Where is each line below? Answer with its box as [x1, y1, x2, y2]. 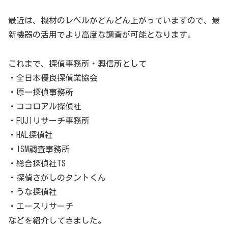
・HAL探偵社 [8, 131, 53, 139]
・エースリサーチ [8, 202, 73, 211]
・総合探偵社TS [8, 159, 66, 168]
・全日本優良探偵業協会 [8, 74, 98, 82]
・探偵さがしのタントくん [8, 174, 106, 182]
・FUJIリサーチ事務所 [8, 117, 90, 125]
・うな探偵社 [8, 188, 57, 196]
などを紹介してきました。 [8, 216, 106, 225]
